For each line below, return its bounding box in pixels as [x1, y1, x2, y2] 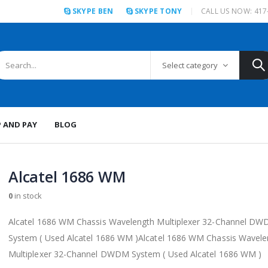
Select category [162, 59, 218, 71]
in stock [13, 190, 42, 201]
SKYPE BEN [72, 6, 114, 16]
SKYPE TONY [134, 6, 182, 16]
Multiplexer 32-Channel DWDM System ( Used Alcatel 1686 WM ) [8, 248, 262, 260]
